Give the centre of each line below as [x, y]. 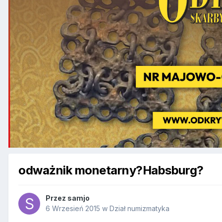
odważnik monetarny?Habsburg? [111, 170]
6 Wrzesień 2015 [73, 209]
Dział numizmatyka [139, 209]
